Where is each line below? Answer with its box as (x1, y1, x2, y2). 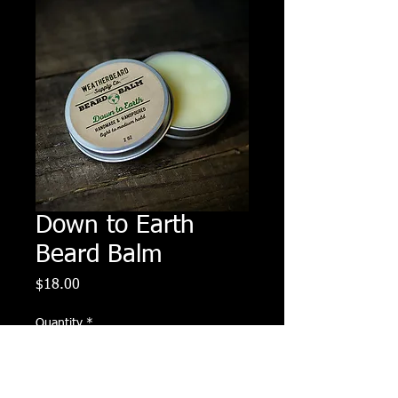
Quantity (36, 316, 83, 330)
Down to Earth (36, 212, 195, 238)
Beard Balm (36, 242, 163, 267)
